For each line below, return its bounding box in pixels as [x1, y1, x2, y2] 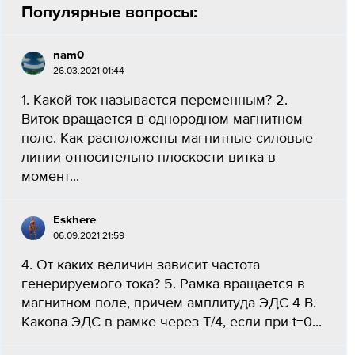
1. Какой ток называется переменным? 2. [21, 94, 288, 108]
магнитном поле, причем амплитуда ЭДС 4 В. [21, 296, 316, 311]
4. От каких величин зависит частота [21, 258, 260, 273]
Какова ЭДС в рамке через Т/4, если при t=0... [21, 315, 322, 330]
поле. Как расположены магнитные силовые [21, 132, 313, 146]
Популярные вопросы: [21, 4, 197, 21]
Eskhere [53, 214, 96, 226]
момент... [21, 170, 79, 184]
